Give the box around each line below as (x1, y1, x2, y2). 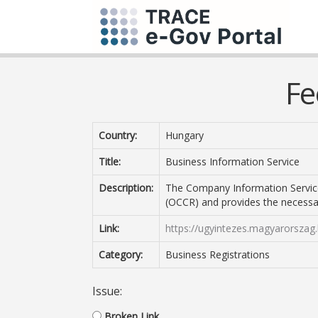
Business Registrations (165, 248, 270, 261)
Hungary (165, 128, 204, 142)
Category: (99, 248, 143, 261)
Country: (99, 128, 137, 142)
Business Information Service (165, 155, 300, 168)
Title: (99, 155, 121, 168)
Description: (99, 181, 153, 194)
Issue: (92, 284, 122, 299)
